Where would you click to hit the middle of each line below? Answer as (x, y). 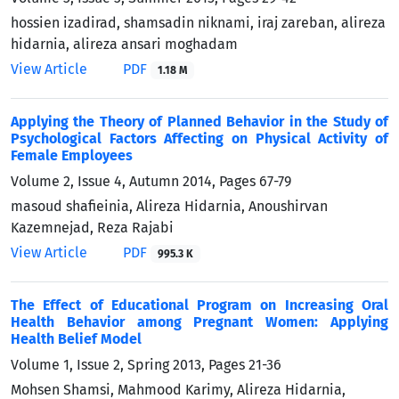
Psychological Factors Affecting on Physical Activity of (199, 138)
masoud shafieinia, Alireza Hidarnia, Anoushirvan (169, 206)
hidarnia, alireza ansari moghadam (124, 44)
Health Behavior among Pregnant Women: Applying (199, 322)
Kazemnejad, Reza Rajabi (92, 227)
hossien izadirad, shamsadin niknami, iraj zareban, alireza (198, 22)
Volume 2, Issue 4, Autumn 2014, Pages (135, 181)
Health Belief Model (76, 338)
